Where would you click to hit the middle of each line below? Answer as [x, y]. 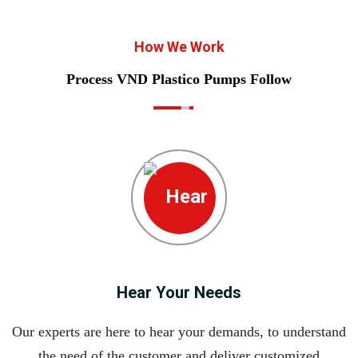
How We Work [179, 47]
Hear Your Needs [179, 293]
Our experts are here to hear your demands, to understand [179, 332]
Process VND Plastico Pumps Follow [179, 80]
